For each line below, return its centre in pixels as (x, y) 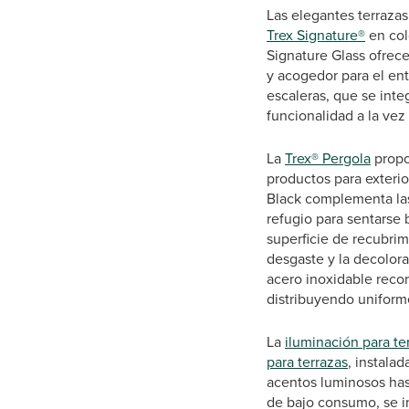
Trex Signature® (316, 36)
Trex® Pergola (328, 159)
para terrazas (307, 362)
